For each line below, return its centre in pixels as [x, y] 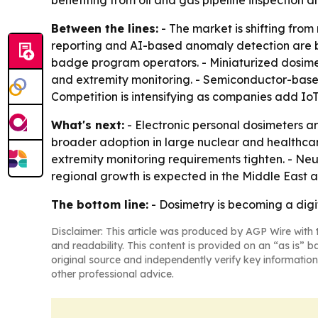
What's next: [88, 125]
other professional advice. [113, 274]
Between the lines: [105, 28]
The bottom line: [100, 204]
